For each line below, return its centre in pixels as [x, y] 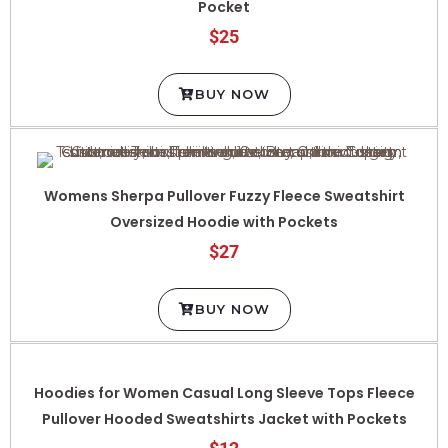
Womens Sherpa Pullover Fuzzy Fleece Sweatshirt [224, 180]
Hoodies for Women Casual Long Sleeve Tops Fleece [224, 377]
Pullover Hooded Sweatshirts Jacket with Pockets [224, 403]
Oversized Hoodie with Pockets [224, 206]
